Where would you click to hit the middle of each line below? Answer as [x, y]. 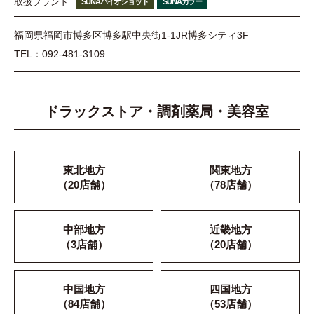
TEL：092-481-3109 [60, 54]
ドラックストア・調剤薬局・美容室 [157, 112]
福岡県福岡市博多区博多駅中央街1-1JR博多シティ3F [131, 35]
